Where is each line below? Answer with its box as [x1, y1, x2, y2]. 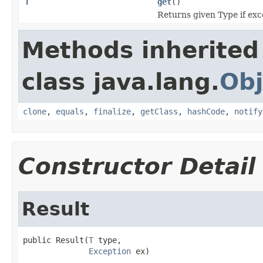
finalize [93, 106, 131, 116]
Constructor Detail [18, 153, 255, 180]
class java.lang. [22, 68, 220, 95]
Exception [89, 246, 131, 256]
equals [56, 106, 84, 116]
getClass [140, 106, 178, 116]
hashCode [187, 106, 225, 116]
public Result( [23, 235, 89, 245]
